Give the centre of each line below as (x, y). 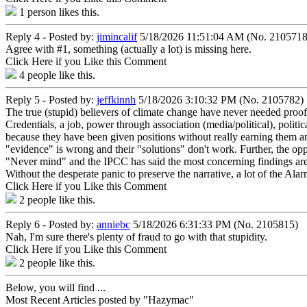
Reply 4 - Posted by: (51, 36)
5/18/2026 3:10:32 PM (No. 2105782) (220, 99)
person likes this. (62, 12)
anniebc (113, 224)
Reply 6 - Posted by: (51, 224)
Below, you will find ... (56, 287)
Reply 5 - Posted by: (51, 99)
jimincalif (117, 36)
